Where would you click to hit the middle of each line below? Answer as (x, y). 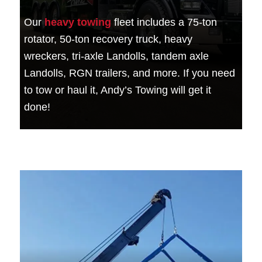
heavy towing (78, 22)
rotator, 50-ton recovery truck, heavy (108, 39)
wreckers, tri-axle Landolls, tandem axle (117, 56)
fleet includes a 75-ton (164, 22)
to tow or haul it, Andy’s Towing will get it (118, 90)
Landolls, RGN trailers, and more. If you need (130, 73)
